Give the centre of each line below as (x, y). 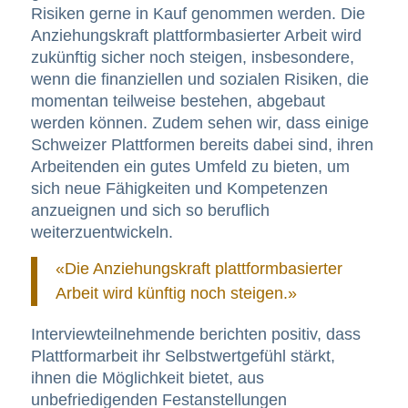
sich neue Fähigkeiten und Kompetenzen (179, 189)
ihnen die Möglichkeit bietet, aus (147, 377)
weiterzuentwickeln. (102, 233)
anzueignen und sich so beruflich (150, 211)
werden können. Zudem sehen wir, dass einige (199, 123)
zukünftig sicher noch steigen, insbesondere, (192, 58)
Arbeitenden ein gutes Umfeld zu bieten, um (190, 167)
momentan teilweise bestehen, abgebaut (178, 102)
